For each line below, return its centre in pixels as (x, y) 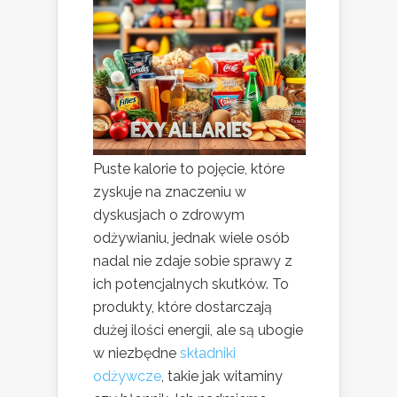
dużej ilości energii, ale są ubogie (198, 331)
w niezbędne (136, 354)
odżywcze (127, 377)
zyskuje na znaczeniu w (170, 192)
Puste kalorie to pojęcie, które (189, 169)
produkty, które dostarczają (183, 307)
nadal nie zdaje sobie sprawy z (193, 261)
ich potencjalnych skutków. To (191, 284)
